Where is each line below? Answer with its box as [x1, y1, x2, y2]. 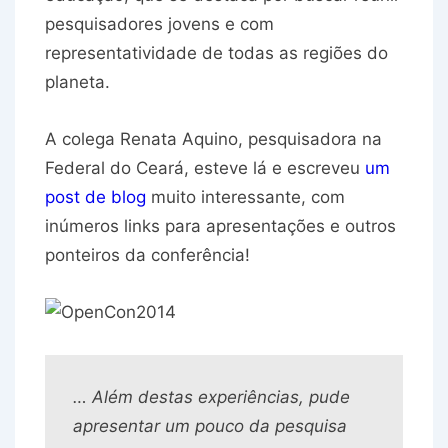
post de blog [45, 187, 146, 208]
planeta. [45, 72, 110, 93]
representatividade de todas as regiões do [45, 43, 388, 64]
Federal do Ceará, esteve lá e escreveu [45, 158, 365, 179]
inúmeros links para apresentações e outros [45, 216, 396, 237]
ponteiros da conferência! [45, 245, 250, 266]
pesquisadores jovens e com [45, 14, 274, 35]
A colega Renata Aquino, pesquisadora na [45, 129, 382, 150]
